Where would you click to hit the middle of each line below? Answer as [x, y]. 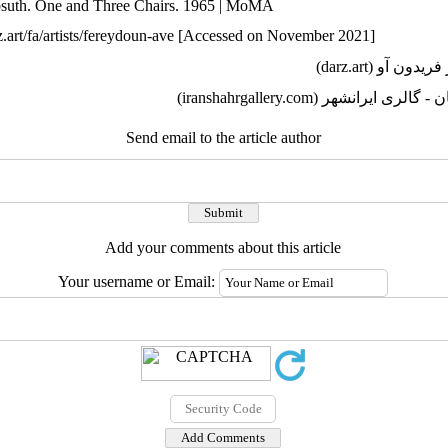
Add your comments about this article [223, 247]
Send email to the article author [223, 137]
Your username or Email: [138, 281]
